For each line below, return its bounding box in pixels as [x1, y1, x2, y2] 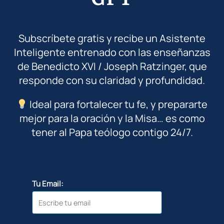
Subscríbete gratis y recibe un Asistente [18, 31, 205, 45]
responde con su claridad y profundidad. [19, 73, 205, 87]
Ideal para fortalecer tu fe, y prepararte [27, 97, 208, 111]
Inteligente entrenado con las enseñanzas [13, 45, 210, 59]
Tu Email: [32, 178, 63, 189]
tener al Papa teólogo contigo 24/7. [31, 125, 193, 139]
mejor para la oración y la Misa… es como [19, 111, 205, 125]
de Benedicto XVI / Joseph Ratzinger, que [17, 59, 207, 73]
